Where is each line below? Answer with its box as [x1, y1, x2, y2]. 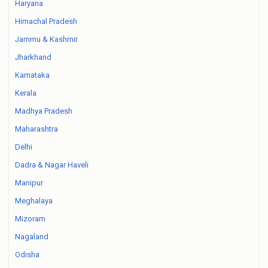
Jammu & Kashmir [15, 35, 78, 44]
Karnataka [15, 71, 50, 80]
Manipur [15, 178, 43, 187]
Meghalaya [15, 196, 53, 205]
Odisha [15, 250, 39, 259]
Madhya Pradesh [15, 106, 72, 115]
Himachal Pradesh [15, 17, 77, 26]
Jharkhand [15, 53, 51, 62]
